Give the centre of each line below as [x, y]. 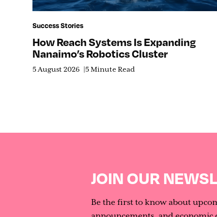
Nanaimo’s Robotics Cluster [100, 53]
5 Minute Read [110, 70]
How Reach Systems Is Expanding [114, 41]
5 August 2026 [56, 70]
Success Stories [58, 25]
